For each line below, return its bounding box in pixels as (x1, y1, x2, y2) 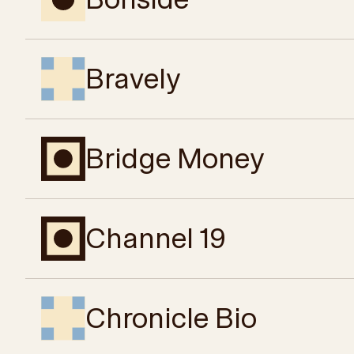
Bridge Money (85, 141, 264, 175)
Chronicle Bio (85, 301, 257, 335)
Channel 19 (85, 221, 226, 255)
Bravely (85, 62, 180, 96)
